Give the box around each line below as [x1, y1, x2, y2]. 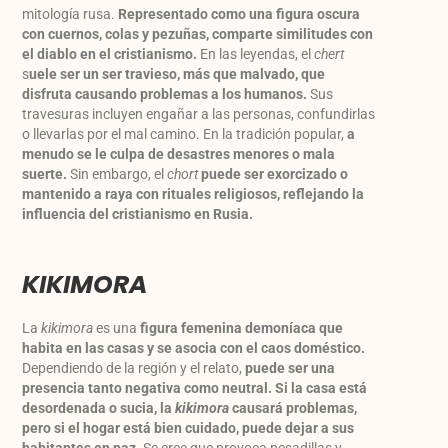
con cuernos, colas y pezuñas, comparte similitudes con [22, 26, 374, 43]
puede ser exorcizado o [201, 166, 349, 183]
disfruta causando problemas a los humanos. [22, 86, 308, 103]
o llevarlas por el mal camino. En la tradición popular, [22, 126, 348, 143]
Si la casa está [275, 380, 368, 397]
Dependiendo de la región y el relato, [22, 360, 246, 377]
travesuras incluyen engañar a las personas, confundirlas [22, 106, 376, 123]
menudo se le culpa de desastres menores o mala [22, 146, 336, 163]
